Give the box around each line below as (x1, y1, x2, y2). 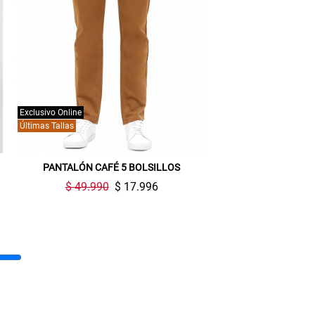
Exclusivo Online (19, 108, 82, 118)
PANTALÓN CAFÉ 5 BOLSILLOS (43, 162, 181, 174)
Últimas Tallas (19, 121, 74, 131)
